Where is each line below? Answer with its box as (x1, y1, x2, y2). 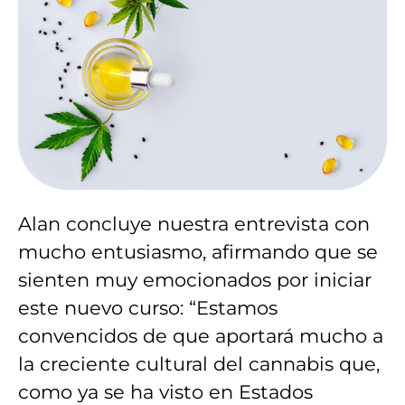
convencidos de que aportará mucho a (18, 325, 383, 348)
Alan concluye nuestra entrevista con (18, 212, 370, 236)
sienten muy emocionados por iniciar (18, 268, 372, 292)
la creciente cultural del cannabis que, (18, 353, 380, 376)
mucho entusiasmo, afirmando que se (18, 240, 378, 264)
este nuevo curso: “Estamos (18, 297, 278, 320)
